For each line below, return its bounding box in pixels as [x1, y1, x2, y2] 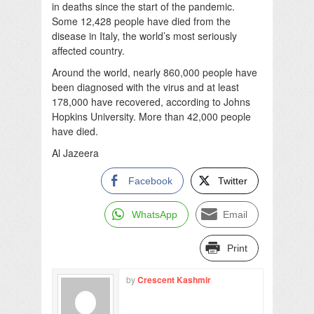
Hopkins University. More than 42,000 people [52, 109, 251, 123]
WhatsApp [132, 208, 177, 220]
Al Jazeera [52, 145, 99, 160]
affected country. [52, 43, 125, 57]
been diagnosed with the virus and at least [52, 79, 239, 94]
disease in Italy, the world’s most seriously [52, 28, 237, 43]
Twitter [218, 175, 247, 186]
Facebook [128, 175, 172, 186]
